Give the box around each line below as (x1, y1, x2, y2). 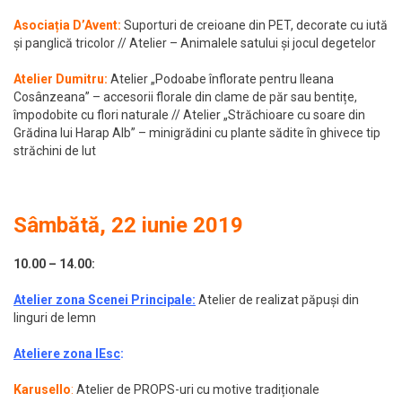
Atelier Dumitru (13, 72, 104, 87)
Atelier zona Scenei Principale (13, 293, 192, 308)
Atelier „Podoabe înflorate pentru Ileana (110, 72, 334, 87)
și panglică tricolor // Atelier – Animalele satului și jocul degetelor (13, 36, 376, 51)
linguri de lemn (13, 310, 96, 326)
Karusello (13, 382, 71, 398)
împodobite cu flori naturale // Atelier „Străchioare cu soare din (13, 108, 365, 123)
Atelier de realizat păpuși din (196, 293, 359, 308)
